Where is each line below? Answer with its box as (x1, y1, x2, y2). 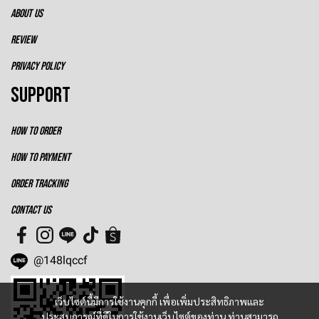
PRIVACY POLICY (11, 60, 64, 74)
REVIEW (11, 33, 36, 48)
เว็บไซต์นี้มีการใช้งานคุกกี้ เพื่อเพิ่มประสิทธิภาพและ (55, 295, 264, 308)
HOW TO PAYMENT (11, 151, 70, 165)
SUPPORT (11, 83, 70, 109)
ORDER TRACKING (11, 177, 68, 192)
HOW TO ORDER (11, 125, 61, 139)
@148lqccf (33, 253, 88, 268)
